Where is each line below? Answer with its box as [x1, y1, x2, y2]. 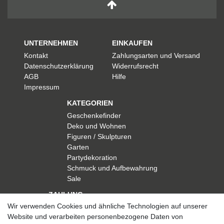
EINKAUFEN [111, 39, 152, 47]
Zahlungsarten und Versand [111, 51, 200, 60]
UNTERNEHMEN [24, 39, 78, 47]
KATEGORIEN [66, 99, 113, 107]
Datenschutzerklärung [24, 62, 94, 70]
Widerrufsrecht [111, 62, 158, 70]
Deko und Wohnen [66, 122, 126, 130]
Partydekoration [66, 153, 117, 162]
